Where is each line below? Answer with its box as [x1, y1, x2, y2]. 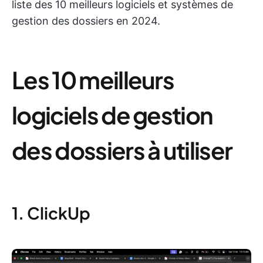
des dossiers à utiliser [12, 135, 232, 165]
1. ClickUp [12, 203, 90, 223]
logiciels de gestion [12, 100, 213, 130]
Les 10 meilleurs [12, 65, 174, 95]
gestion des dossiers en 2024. [12, 15, 160, 27]
